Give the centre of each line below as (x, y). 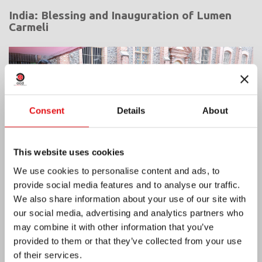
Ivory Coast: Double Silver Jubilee (99, 234)
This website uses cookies (69, 152)
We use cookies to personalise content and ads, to (117, 170)
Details (131, 111)
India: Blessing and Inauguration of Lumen (120, 15)
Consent (47, 111)
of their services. (48, 255)
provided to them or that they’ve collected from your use (127, 241)
